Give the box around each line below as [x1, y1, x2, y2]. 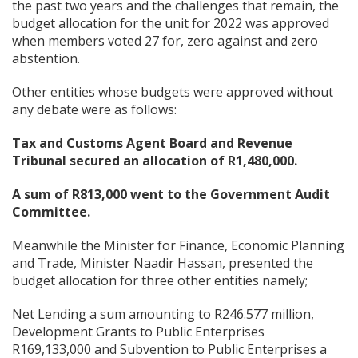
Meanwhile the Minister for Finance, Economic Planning [12, 237, 344, 254]
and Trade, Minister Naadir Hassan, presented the [12, 254, 313, 272]
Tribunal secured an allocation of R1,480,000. [12, 152, 297, 169]
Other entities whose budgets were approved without [12, 83, 333, 101]
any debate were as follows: [12, 101, 177, 118]
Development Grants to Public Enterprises [12, 323, 265, 340]
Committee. [12, 203, 90, 221]
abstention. [12, 50, 80, 67]
